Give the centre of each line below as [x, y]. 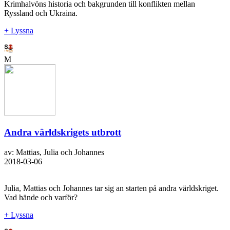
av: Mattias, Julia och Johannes [54, 152]
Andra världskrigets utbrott [63, 132]
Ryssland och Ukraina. [41, 13]
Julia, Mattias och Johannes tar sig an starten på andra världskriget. [111, 188]
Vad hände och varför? [41, 198]
